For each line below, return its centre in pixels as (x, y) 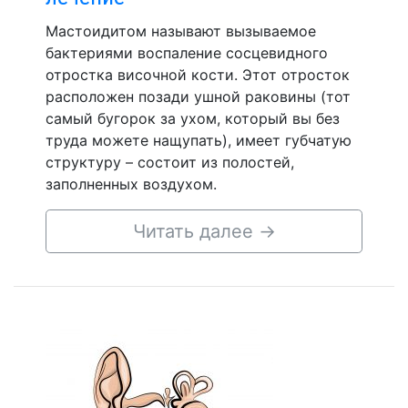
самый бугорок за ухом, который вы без (193, 118)
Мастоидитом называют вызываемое (181, 31)
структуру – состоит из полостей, (170, 162)
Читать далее (195, 231)
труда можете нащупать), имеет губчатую (199, 140)
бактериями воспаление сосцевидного (187, 52)
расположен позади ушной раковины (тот (198, 96)
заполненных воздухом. (133, 184)
